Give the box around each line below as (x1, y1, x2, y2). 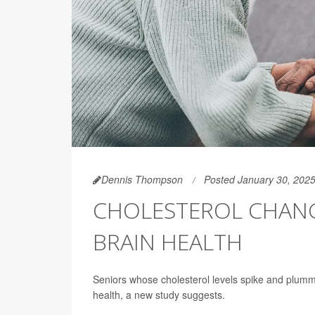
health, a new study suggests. (93, 288, 225, 302)
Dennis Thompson (101, 172, 183, 186)
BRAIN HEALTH (93, 226, 243, 257)
